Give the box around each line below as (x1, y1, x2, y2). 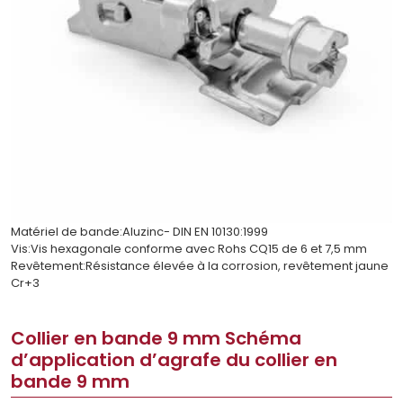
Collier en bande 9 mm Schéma (11, 326, 301, 352)
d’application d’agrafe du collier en (11, 347, 337, 373)
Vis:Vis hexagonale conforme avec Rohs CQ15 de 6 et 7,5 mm (11, 240, 367, 258)
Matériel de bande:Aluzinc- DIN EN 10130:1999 (11, 223, 268, 241)
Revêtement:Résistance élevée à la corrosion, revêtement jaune (11, 257, 389, 275)
